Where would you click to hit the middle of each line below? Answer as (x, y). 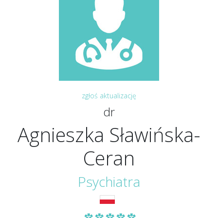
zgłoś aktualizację (109, 96)
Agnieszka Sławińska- (109, 135)
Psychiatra (109, 182)
